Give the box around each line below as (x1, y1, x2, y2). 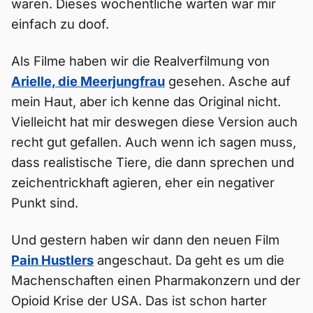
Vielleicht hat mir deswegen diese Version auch (11, 114, 298, 129)
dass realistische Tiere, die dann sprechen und (11, 154, 294, 170)
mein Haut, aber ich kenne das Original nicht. (11, 94, 281, 109)
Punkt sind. (11, 195, 78, 210)
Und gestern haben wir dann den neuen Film (11, 232, 279, 247)
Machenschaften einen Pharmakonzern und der (11, 272, 300, 288)
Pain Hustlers (11, 252, 94, 268)
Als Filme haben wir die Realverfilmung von (11, 53, 270, 68)
